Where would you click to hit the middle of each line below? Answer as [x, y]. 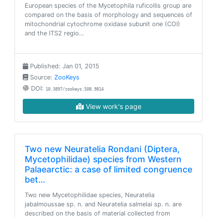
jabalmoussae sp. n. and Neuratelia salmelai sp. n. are [103, 204]
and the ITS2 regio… [54, 33]
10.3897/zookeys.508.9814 [75, 89]
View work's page [112, 106]
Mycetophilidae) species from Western [103, 159]
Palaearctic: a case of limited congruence [108, 169]
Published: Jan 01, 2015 [64, 66]
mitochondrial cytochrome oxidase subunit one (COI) [102, 24]
